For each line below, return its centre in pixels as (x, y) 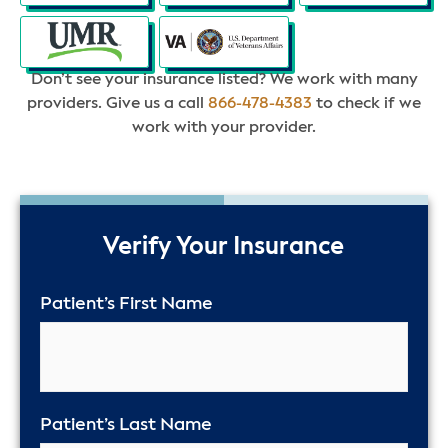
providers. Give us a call (117, 104)
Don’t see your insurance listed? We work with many (224, 80)
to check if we (366, 104)
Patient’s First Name (126, 303)
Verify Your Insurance (224, 246)
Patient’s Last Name (126, 424)
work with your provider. (224, 128)
